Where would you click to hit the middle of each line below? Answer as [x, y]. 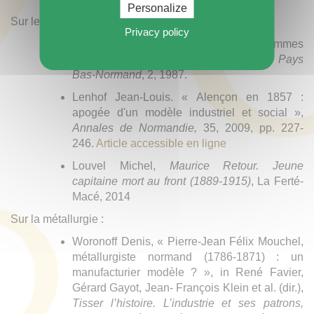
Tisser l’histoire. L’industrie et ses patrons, [188, 303]
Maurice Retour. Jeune [236, 166]
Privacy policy [157, 32]
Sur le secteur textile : [65, 22]
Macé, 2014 [101, 197]
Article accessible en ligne [161, 144]
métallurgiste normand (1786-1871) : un [188, 257]
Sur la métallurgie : [57, 219]
